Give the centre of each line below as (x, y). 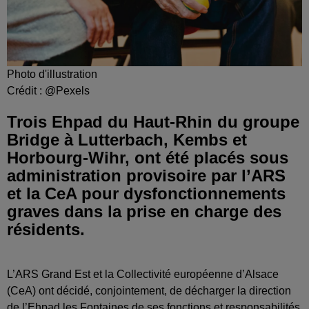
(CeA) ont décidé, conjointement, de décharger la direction (149, 291)
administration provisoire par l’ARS (146, 176)
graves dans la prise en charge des (144, 212)
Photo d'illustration (52, 74)
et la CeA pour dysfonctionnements (146, 194)
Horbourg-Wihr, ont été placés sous (148, 158)
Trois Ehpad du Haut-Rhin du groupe (153, 122)
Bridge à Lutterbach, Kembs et (127, 140)
